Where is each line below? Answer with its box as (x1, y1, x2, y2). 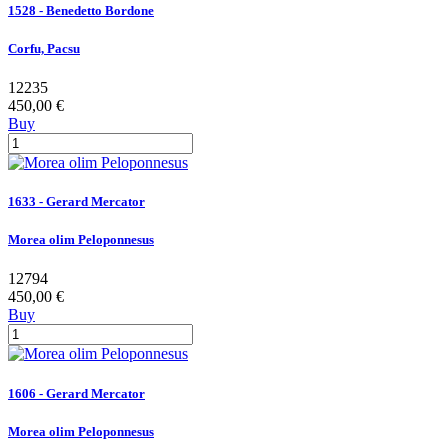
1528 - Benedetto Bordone (8, 2, 154, 18)
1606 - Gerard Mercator (8, 385, 145, 401)
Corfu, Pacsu (8, 40, 80, 56)
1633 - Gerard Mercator (8, 194, 145, 210)
